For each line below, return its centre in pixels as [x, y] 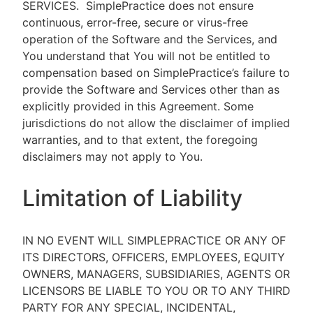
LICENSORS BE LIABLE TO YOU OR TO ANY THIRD [156, 291]
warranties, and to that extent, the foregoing [140, 140]
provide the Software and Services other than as [151, 89]
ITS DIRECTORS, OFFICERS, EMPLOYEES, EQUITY [154, 257]
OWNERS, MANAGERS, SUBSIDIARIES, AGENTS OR [156, 274]
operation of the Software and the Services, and [150, 39]
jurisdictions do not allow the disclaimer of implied [156, 123]
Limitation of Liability [132, 198]
